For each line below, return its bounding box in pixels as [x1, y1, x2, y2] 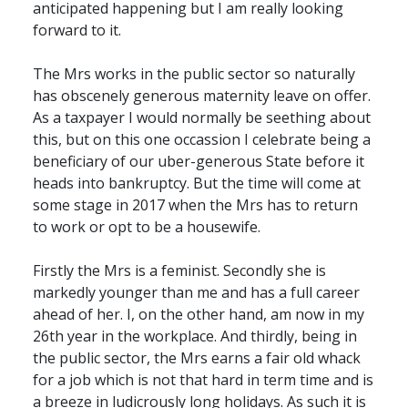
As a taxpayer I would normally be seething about [33, 107, 371, 127]
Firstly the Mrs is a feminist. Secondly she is [33, 260, 326, 280]
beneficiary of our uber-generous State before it [33, 151, 364, 171]
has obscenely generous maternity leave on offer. [33, 86, 371, 106]
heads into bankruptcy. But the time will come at [33, 173, 361, 193]
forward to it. [33, 20, 121, 40]
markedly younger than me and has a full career [33, 282, 360, 302]
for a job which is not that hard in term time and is [33, 370, 373, 390]
